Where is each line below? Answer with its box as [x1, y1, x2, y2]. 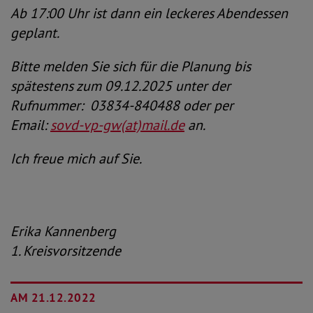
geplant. [10, 24, 59, 42]
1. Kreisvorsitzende [10, 242, 121, 260]
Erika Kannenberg [10, 222, 116, 240]
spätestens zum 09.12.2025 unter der [10, 77, 231, 95]
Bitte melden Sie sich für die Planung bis [10, 57, 251, 75]
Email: [10, 116, 50, 134]
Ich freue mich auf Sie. [10, 150, 142, 168]
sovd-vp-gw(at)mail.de [50, 116, 184, 134]
